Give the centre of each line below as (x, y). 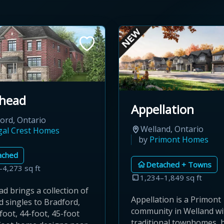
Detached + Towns (179, 164)
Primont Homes (179, 140)
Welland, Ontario (172, 129)
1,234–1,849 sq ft (171, 177)
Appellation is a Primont (176, 200)
